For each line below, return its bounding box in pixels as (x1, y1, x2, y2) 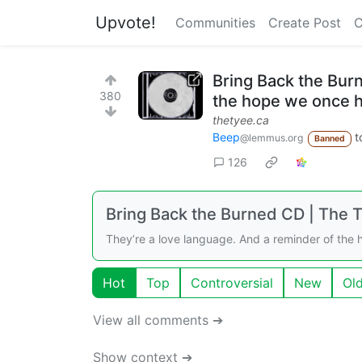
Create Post (268, 15, 341, 31)
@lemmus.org (240, 132, 303, 144)
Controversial (191, 274, 273, 291)
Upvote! (95, 13, 156, 32)
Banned (314, 133, 345, 144)
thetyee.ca (213, 113, 269, 127)
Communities (175, 15, 255, 31)
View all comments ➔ (93, 311, 223, 328)
